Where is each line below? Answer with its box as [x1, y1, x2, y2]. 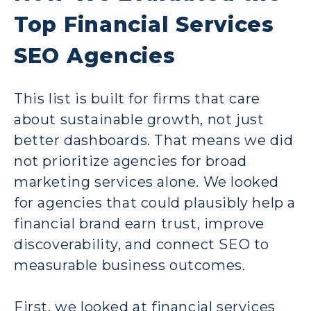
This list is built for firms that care [14, 90, 260, 108]
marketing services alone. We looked [14, 174, 280, 191]
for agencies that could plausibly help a [14, 194, 296, 212]
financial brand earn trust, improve [14, 215, 265, 233]
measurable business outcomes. [14, 257, 246, 274]
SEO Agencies [14, 42, 176, 69]
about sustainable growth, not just [14, 111, 264, 128]
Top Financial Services [14, 11, 274, 37]
